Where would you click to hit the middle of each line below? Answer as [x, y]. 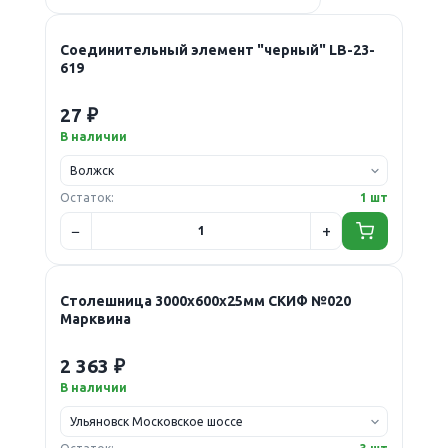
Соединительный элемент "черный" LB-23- [217, 49]
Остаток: [86, 197]
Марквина [95, 318]
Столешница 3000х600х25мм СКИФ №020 [205, 300]
